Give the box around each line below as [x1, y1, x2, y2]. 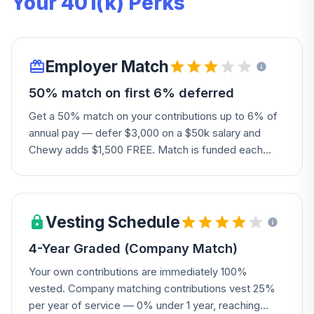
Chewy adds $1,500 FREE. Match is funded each [29, 143, 263, 156]
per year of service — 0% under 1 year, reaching [29, 299, 260, 312]
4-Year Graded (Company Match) [29, 240, 238, 256]
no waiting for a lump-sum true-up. [29, 177, 195, 190]
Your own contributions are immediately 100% [29, 265, 247, 278]
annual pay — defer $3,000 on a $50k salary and [29, 126, 261, 139]
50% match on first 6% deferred [29, 85, 234, 100]
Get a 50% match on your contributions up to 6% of [29, 109, 278, 123]
